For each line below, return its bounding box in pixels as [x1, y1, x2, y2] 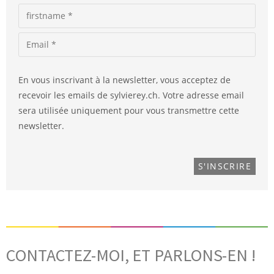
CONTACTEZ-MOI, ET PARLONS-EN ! [6, 244, 256, 266]
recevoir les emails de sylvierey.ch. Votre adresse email [18, 89, 244, 101]
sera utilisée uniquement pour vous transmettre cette [18, 104, 239, 116]
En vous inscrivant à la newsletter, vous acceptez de [18, 73, 231, 86]
